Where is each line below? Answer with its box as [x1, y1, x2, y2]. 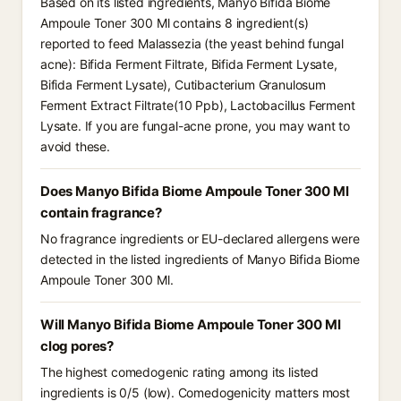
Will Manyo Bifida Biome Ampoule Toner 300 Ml [40, 316, 341, 333]
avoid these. [40, 139, 110, 154]
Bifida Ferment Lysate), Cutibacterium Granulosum [40, 77, 326, 92]
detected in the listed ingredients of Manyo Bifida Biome [40, 252, 360, 267]
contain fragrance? [40, 204, 162, 221]
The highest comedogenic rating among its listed [40, 364, 320, 380]
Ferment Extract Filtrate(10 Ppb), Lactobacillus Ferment [40, 98, 355, 113]
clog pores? [40, 337, 115, 354]
